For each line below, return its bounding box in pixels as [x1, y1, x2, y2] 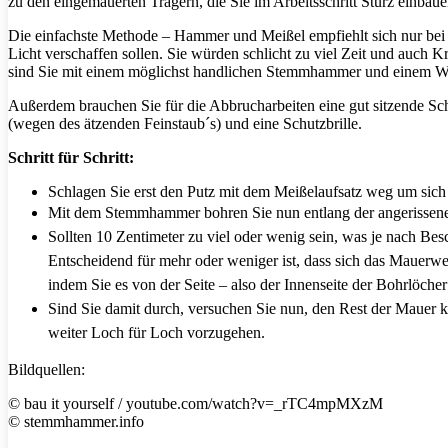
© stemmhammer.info [8, 413, 144, 431]
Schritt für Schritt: [8, 149, 134, 167]
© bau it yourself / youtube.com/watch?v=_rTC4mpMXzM [8, 395, 383, 413]
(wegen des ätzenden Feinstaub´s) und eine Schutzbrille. [8, 115, 362, 133]
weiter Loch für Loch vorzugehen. [48, 324, 269, 342]
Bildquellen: [8, 361, 85, 379]
